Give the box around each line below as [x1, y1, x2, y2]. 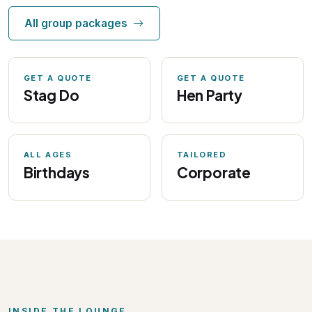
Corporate [176, 162, 251, 182]
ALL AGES [23, 150, 72, 160]
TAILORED [176, 150, 227, 160]
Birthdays [23, 162, 90, 182]
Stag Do [23, 86, 79, 105]
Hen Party [176, 86, 242, 105]
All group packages [24, 16, 131, 30]
